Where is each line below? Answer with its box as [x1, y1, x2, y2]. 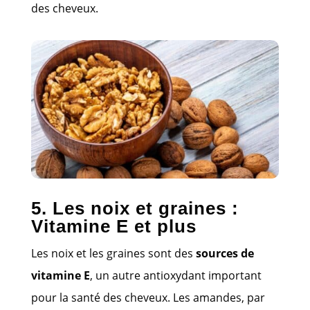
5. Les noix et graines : [30, 197, 239, 219]
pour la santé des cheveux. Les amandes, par [30, 289, 265, 305]
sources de [195, 245, 254, 261]
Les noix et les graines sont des [30, 245, 196, 261]
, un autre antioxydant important [89, 267, 262, 283]
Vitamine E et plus [30, 215, 197, 237]
